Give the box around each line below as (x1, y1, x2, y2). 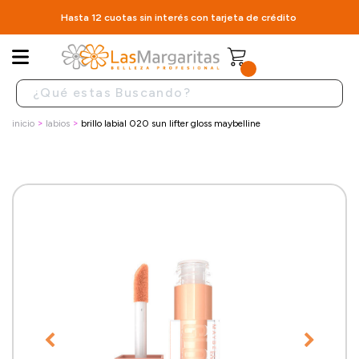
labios (46, 117, 70, 129)
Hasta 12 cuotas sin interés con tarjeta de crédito (60, 10, 299, 23)
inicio (12, 117, 34, 129)
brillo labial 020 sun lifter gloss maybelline (81, 117, 260, 129)
